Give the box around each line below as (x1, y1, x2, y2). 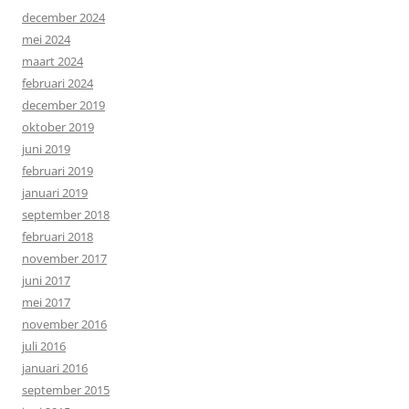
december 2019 (22, 97, 105, 114)
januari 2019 (22, 184, 88, 202)
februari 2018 (22, 228, 93, 246)
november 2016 (22, 316, 107, 333)
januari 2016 (22, 360, 88, 377)
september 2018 (22, 206, 110, 224)
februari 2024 (22, 75, 93, 92)
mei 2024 (22, 31, 70, 48)
